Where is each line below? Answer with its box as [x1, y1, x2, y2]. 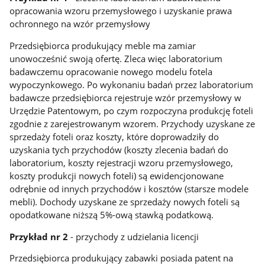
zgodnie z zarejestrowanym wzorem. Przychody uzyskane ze [9, 117, 256, 130]
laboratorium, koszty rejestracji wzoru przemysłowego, [9, 156, 234, 169]
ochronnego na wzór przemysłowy [9, 18, 151, 30]
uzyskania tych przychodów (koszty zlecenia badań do [9, 143, 229, 156]
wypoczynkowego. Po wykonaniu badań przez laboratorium [9, 78, 254, 91]
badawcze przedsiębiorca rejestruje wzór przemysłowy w [9, 91, 242, 104]
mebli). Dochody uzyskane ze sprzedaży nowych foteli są [9, 195, 240, 208]
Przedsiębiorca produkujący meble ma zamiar [9, 39, 196, 51]
